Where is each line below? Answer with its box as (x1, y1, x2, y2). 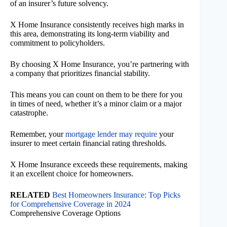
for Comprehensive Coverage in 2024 (10, 199, 131, 208)
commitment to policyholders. (10, 38, 105, 47)
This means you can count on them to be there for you (10, 90, 182, 99)
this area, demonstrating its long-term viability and (10, 29, 169, 38)
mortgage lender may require (65, 129, 157, 138)
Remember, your (10, 129, 65, 138)
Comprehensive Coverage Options (10, 208, 121, 217)
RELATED (10, 190, 50, 199)
